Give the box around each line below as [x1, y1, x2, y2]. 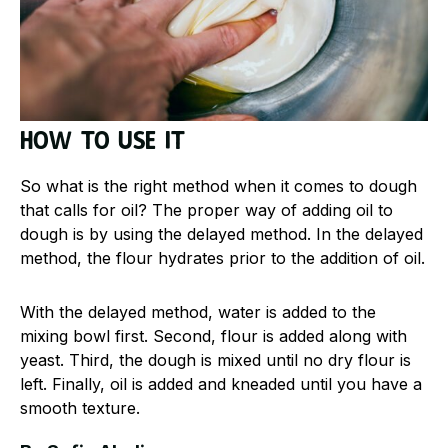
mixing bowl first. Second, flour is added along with [20, 326, 407, 346]
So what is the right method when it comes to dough [20, 176, 417, 196]
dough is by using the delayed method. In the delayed [20, 224, 423, 244]
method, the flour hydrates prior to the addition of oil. [20, 248, 425, 268]
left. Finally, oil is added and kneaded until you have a [20, 374, 422, 394]
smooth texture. [20, 398, 140, 418]
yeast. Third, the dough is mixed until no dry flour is [20, 350, 411, 370]
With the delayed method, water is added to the [20, 302, 376, 322]
